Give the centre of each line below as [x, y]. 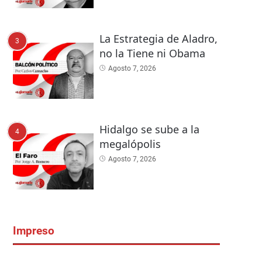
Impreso [34, 231]
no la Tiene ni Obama [152, 53]
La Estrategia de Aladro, [158, 38]
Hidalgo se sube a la [149, 129]
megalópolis [130, 144]
